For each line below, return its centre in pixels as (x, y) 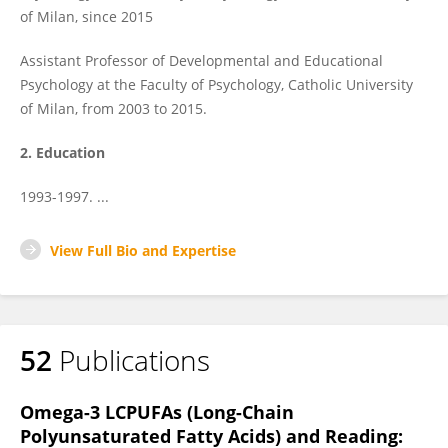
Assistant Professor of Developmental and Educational (201, 60)
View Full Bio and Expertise (143, 250)
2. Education (62, 152)
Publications (134, 360)
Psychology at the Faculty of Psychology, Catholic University (216, 84)
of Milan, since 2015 (86, 16)
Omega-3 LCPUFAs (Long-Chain (157, 412)
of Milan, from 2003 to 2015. (113, 108)
